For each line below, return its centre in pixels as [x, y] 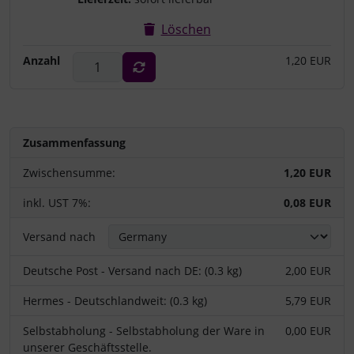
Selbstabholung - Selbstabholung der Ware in [144, 330]
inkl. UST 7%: [57, 202]
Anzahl [41, 60]
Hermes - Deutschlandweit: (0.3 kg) [115, 300]
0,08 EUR [307, 202]
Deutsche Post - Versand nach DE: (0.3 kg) [132, 270]
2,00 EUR [308, 270]
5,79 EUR [308, 300]
